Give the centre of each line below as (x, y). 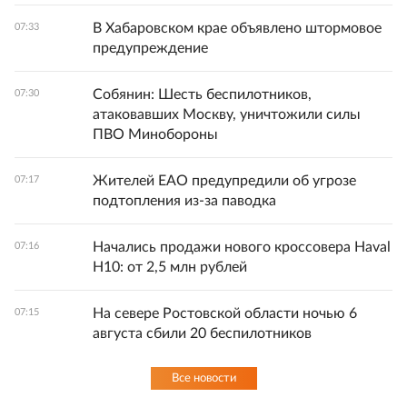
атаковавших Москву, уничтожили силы (227, 114)
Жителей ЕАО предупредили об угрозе (224, 181)
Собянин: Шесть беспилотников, (202, 94)
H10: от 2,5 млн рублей (170, 267)
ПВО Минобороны (155, 134)
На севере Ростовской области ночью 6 (225, 313)
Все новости (203, 378)
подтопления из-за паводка (184, 201)
